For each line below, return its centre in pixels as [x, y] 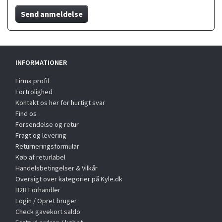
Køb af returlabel [40, 157]
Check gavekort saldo [48, 211]
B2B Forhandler [38, 190]
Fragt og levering [41, 135]
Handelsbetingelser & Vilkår [56, 168]
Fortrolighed [34, 91]
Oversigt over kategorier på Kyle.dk [69, 179]
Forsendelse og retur [47, 124]
